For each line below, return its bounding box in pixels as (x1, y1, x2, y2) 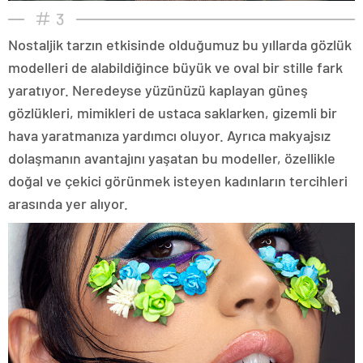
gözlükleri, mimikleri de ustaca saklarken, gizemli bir (8, 103, 337, 122)
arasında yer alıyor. (8, 194, 128, 212)
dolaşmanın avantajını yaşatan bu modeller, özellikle (8, 148, 335, 167)
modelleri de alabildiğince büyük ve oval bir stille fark (8, 58, 343, 76)
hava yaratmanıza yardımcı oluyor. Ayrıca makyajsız (8, 126, 331, 144)
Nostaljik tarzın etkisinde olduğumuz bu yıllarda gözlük (8, 35, 352, 53)
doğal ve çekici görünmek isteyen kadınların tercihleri (8, 171, 348, 190)
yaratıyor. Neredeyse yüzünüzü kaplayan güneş (8, 80, 308, 99)
